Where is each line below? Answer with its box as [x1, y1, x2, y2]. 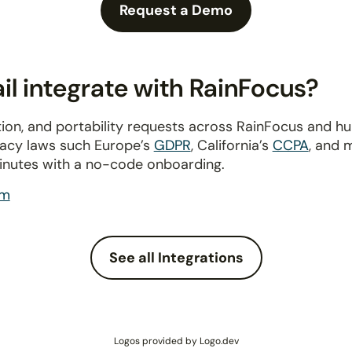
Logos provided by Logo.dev [113, 335, 239, 347]
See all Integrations [108, 248, 244, 267]
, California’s [190, 136, 273, 155]
